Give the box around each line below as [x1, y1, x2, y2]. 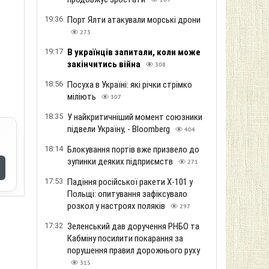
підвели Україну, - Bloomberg [67, 124, 172, 134]
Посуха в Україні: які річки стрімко [67, 79, 192, 90]
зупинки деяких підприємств [67, 156, 175, 167]
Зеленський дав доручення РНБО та [67, 221, 199, 232]
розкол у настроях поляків [67, 201, 167, 211]
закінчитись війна [67, 59, 142, 70]
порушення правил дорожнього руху [67, 245, 200, 256]
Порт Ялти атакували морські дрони [67, 14, 201, 25]
